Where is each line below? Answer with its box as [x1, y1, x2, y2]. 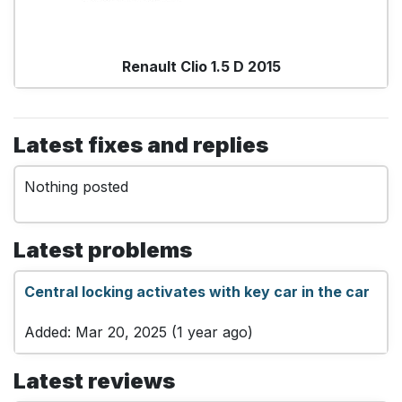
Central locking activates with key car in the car [24, 282, 370, 301]
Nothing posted [24, 177, 128, 196]
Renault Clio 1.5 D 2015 [121, 57, 281, 75]
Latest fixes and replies [13, 131, 268, 158]
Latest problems [13, 236, 192, 263]
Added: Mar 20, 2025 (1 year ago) [24, 322, 253, 341]
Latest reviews [13, 367, 175, 394]
